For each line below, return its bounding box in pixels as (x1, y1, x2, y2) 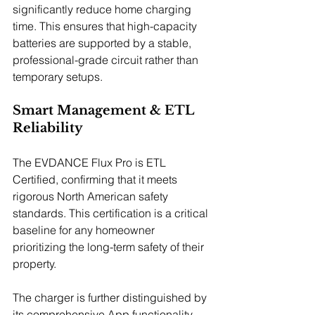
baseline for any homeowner (13, 222, 157, 237)
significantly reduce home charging (13, 1, 194, 16)
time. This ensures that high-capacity (13, 18, 200, 33)
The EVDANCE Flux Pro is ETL (13, 155, 169, 169)
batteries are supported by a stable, (13, 35, 194, 50)
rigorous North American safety (13, 188, 171, 203)
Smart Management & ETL (13, 102, 198, 118)
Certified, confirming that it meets (13, 172, 180, 186)
